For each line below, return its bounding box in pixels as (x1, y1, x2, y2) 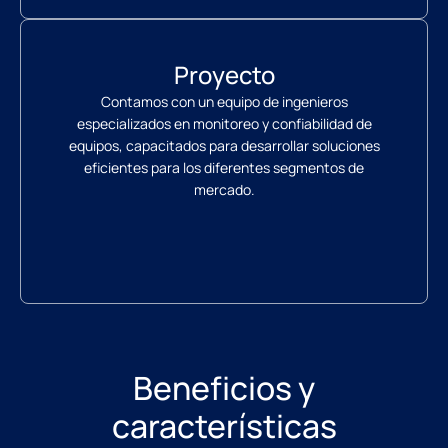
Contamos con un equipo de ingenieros (100, 92, 348, 112)
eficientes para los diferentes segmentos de (84, 158, 364, 178)
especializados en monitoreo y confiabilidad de (76, 114, 372, 134)
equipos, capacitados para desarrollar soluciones (68, 136, 380, 156)
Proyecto (173, 58, 275, 92)
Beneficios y (133, 366, 315, 411)
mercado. (193, 180, 255, 200)
